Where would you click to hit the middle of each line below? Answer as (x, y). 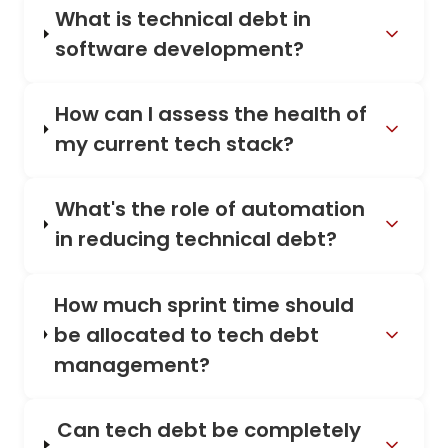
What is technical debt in (183, 19)
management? (131, 364)
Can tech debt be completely (208, 429)
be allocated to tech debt (186, 334)
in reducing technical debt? (195, 239)
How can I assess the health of (210, 114)
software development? (180, 49)
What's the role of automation (209, 209)
